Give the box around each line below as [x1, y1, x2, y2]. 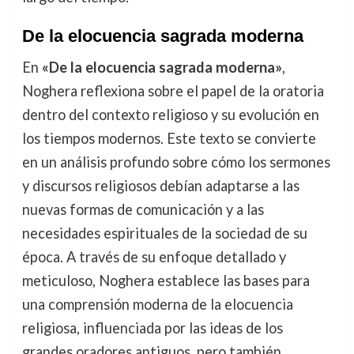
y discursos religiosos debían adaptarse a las [21, 177, 299, 195]
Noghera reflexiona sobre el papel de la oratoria [21, 82, 324, 100]
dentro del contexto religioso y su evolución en [21, 106, 319, 124]
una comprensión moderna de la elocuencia [21, 296, 293, 314]
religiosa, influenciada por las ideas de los [21, 319, 283, 337]
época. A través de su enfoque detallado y [21, 248, 286, 266]
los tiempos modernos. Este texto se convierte [21, 130, 316, 148]
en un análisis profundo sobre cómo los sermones [21, 153, 330, 171]
